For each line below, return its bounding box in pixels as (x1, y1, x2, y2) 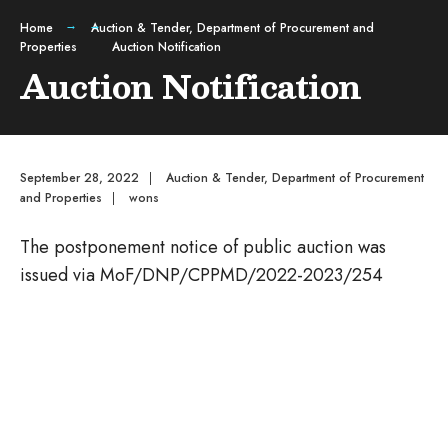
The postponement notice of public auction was (20, 234, 386, 260)
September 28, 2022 (20, 169, 139, 187)
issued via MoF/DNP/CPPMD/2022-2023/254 (20, 262, 383, 288)
